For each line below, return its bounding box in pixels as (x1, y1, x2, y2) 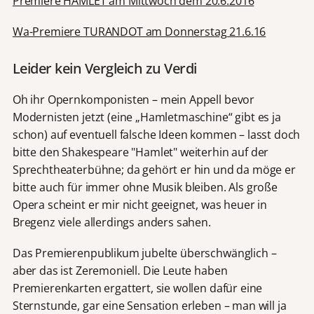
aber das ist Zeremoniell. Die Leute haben (12, 263, 228, 279)
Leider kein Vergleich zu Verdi (12, 58, 197, 78)
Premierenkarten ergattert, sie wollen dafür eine (12, 280, 263, 296)
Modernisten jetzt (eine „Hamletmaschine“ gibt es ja (12, 109, 281, 125)
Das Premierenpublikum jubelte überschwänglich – (12, 245, 277, 261)
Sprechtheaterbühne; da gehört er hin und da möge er (12, 161, 296, 177)
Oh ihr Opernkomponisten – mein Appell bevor (12, 91, 255, 107)
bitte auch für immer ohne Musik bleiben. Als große (12, 179, 278, 195)
